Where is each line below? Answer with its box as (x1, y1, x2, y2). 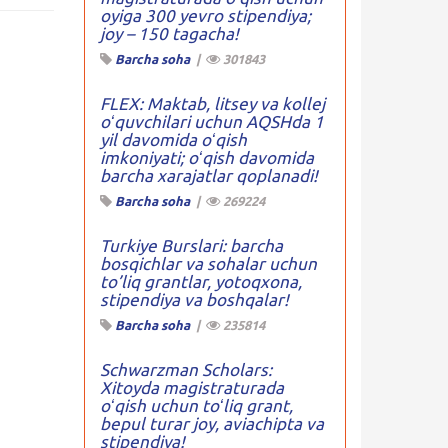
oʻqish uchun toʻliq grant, (99, 396, 293, 415)
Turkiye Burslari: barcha (99, 236, 283, 255)
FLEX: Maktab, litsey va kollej (99, 94, 325, 113)
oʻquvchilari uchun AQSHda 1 (99, 112, 324, 131)
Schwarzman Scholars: (99, 360, 272, 379)
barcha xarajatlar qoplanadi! (99, 166, 318, 185)
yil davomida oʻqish (99, 130, 247, 149)
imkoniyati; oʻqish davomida (99, 148, 314, 167)
